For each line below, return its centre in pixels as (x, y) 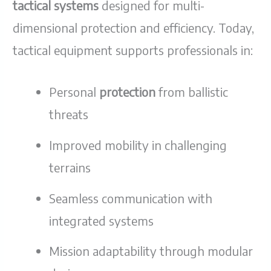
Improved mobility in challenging (138, 145)
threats (69, 114)
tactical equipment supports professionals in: (133, 50)
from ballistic (192, 92)
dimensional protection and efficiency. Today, (134, 28)
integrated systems (102, 220)
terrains (70, 167)
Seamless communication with (131, 198)
